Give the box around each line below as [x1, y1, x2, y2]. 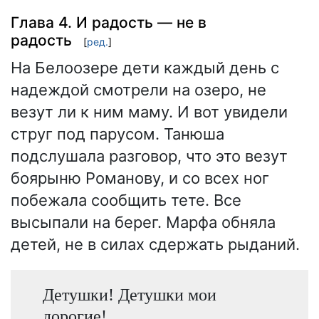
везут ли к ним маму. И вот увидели [11, 103, 288, 122]
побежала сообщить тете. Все [11, 191, 241, 210]
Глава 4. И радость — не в [11, 13, 206, 31]
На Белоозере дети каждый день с [11, 58, 279, 78]
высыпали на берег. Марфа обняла [11, 213, 276, 232]
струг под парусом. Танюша [11, 125, 224, 144]
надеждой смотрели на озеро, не [11, 80, 266, 100]
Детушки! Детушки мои [42, 284, 216, 304]
